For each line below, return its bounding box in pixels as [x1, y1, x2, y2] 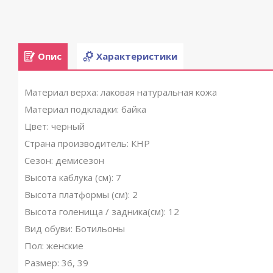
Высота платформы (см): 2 [24, 188, 138, 200]
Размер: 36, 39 [24, 257, 88, 269]
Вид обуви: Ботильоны [24, 222, 125, 235]
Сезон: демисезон [24, 154, 104, 166]
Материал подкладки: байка [24, 103, 146, 115]
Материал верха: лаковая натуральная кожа [24, 86, 217, 98]
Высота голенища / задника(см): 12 [24, 205, 179, 218]
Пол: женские [24, 239, 83, 252]
